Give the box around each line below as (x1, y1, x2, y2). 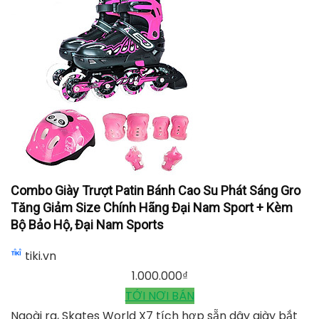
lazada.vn (25, 115, 78, 132)
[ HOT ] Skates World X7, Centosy (11, 85, 197, 100)
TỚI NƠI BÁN (125, 155, 194, 172)
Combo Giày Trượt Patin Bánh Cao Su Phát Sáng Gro (13, 195, 306, 212)
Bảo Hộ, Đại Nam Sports (95, 235, 224, 252)
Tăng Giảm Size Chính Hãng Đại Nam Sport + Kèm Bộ (14, 215, 305, 232)
